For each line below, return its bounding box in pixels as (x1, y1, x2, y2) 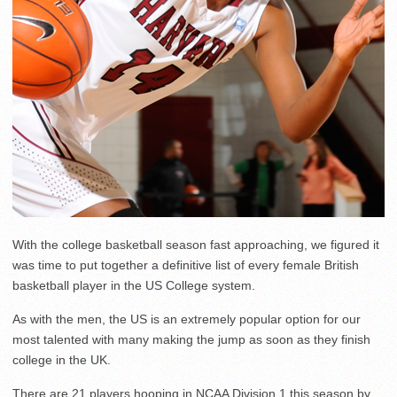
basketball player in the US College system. (12, 278, 255, 293)
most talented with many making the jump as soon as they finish (12, 332, 370, 347)
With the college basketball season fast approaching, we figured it (12, 237, 379, 253)
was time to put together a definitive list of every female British (12, 258, 359, 273)
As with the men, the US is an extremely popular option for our (12, 312, 361, 327)
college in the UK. (12, 353, 111, 368)
